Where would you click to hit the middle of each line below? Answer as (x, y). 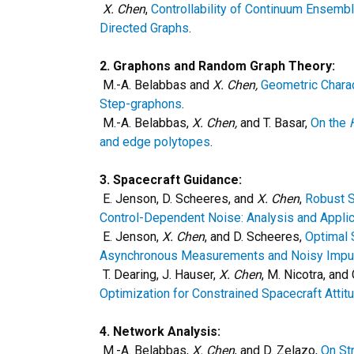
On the (330, 123)
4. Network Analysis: (162, 331)
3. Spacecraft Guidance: (171, 180)
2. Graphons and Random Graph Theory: (217, 66)
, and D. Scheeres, (255, 237)
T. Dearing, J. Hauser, (159, 275)
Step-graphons (141, 104)
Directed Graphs (144, 28)
